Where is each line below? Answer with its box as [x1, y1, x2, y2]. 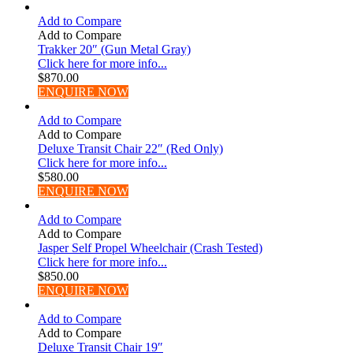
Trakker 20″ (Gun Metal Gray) [38, 42, 191, 56]
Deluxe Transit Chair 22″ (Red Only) [38, 141, 223, 155]
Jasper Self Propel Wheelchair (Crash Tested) [38, 240, 262, 255]
